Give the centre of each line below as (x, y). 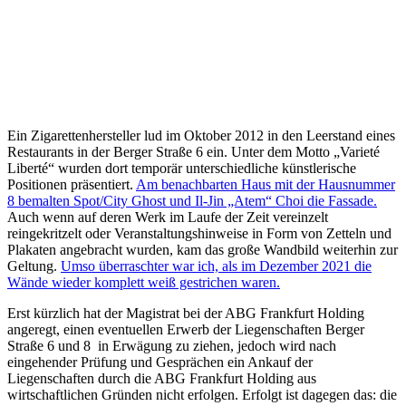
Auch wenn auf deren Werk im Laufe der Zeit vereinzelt (168, 217)
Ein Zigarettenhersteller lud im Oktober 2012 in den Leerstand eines (201, 135)
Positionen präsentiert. (72, 184)
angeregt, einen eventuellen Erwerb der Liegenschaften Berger (186, 329)
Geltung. (34, 266)
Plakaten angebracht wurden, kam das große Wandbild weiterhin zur (203, 249)
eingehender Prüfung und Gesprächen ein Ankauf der (160, 362)
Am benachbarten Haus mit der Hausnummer (266, 184)
